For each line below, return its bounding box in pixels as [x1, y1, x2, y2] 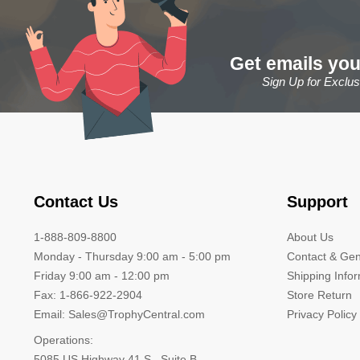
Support [287, 192, 348, 211]
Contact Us [34, 192, 118, 211]
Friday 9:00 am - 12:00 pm [34, 268, 170, 282]
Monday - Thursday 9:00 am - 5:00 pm [34, 249, 231, 263]
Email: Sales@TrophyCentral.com [34, 307, 205, 321]
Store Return [287, 288, 352, 301]
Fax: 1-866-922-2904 [34, 288, 142, 301]
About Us [287, 230, 333, 243]
